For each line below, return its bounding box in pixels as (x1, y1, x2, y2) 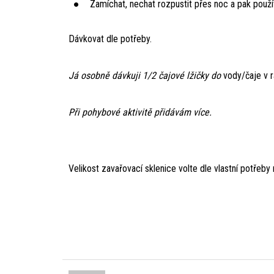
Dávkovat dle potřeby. (68, 32, 152, 45)
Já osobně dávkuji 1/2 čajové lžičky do (68, 69, 223, 81)
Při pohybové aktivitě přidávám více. (68, 106, 212, 118)
